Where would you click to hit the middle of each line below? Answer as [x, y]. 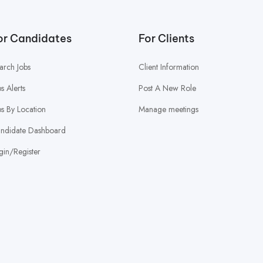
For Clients [166, 39]
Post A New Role [167, 88]
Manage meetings [168, 109]
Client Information [168, 67]
